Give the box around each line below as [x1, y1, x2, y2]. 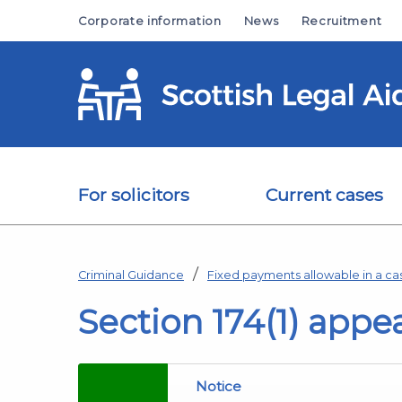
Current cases [266, 183, 383, 205]
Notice [196, 377, 241, 395]
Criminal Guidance [78, 267, 184, 282]
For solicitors [78, 183, 189, 205]
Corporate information [78, 14, 222, 28]
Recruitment [301, 14, 382, 28]
